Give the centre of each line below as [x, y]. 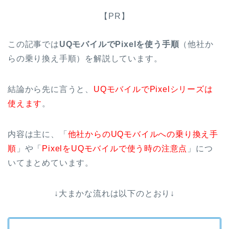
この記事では [33, 44]
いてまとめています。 [51, 163]
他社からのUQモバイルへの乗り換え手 [143, 134]
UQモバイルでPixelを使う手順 [119, 44]
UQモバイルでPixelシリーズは [153, 89]
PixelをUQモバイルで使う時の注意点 [115, 148]
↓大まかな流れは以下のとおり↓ [114, 193]
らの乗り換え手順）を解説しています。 [85, 58]
